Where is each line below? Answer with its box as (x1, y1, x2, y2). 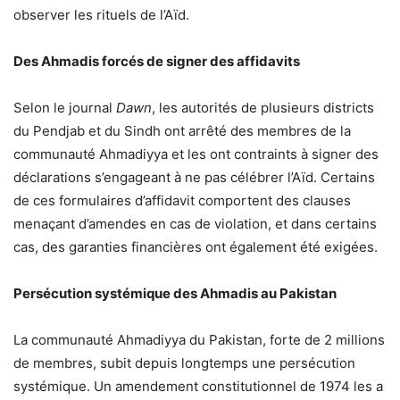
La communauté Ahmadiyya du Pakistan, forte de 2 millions (13, 331, 385, 349)
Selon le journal (13, 99, 116, 117)
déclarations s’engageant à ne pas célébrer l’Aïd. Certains (13, 169, 375, 187)
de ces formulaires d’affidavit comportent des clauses (13, 192, 351, 210)
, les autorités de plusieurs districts (152, 99, 374, 117)
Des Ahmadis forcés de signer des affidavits (13, 53, 300, 71)
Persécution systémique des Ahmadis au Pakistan (13, 285, 337, 303)
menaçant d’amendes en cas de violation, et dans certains (13, 215, 377, 233)
